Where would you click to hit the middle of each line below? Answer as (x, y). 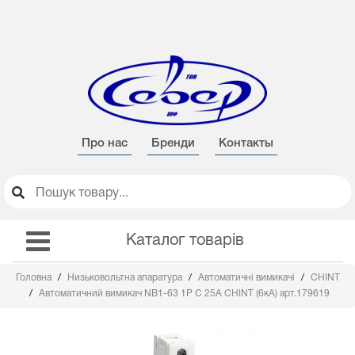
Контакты (246, 143)
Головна (34, 278)
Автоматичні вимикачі (247, 278)
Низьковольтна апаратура (126, 278)
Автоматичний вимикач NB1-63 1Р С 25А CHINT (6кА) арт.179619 (184, 294)
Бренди (173, 143)
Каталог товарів (185, 241)
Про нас (105, 143)
